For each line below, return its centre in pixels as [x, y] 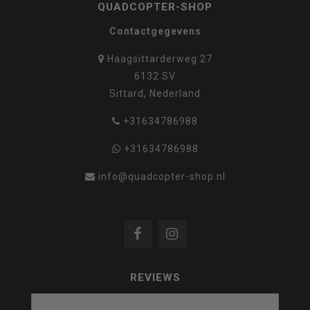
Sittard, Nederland [155, 93]
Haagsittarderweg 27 [158, 58]
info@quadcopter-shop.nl [162, 176]
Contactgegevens [155, 31]
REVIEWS [155, 277]
